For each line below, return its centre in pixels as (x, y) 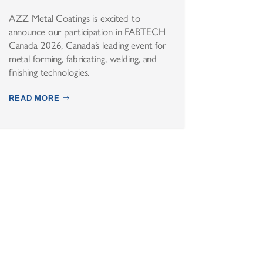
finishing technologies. (49, 72)
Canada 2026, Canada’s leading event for (87, 45)
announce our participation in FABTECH (87, 31)
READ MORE (34, 98)
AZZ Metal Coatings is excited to (74, 18)
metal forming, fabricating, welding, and (83, 58)
